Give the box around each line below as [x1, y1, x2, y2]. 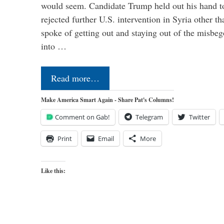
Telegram [135, 112, 163, 122]
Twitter [189, 112, 210, 122]
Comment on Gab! [55, 112, 109, 122]
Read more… [51, 72, 99, 84]
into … [41, 40, 66, 52]
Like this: [41, 166, 65, 175]
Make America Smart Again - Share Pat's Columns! [41, 95, 174, 104]
